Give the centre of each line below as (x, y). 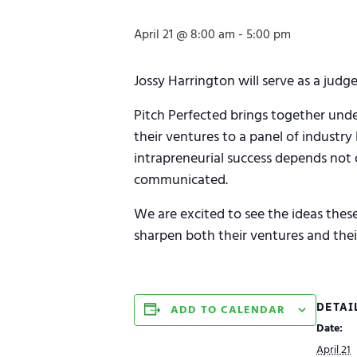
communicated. (181, 180)
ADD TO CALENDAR (228, 310)
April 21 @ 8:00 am (184, 34)
